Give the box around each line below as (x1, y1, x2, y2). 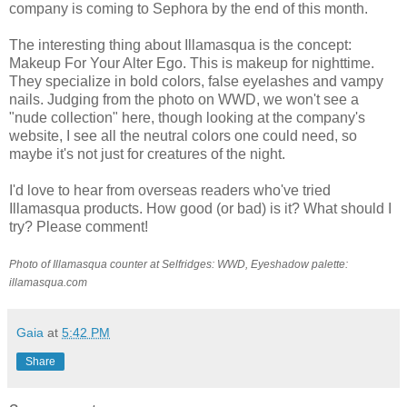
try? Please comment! (9, 219, 148, 235)
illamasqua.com (9, 276, 87, 290)
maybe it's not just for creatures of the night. (9, 146, 285, 163)
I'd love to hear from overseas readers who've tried (9, 183, 331, 199)
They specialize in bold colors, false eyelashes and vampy (9, 74, 383, 90)
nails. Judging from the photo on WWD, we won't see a (9, 92, 359, 108)
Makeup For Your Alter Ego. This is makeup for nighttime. (9, 55, 374, 72)
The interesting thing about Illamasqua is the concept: (9, 37, 352, 54)
